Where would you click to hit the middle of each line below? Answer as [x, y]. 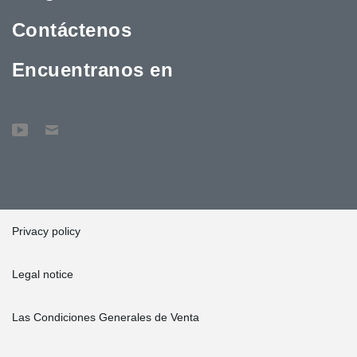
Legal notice [43, 274]
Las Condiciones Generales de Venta [106, 317]
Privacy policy [46, 231]
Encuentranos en [93, 69]
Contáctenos [72, 29]
